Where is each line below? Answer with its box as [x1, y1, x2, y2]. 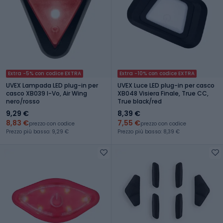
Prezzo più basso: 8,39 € [117, 127, 180, 135]
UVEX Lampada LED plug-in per [6, 81, 98, 90]
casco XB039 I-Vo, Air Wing [6, 89, 87, 98]
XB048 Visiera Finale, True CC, [117, 89, 209, 98]
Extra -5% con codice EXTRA [8, 69, 81, 77]
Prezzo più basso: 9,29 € [6, 127, 69, 135]
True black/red [117, 97, 162, 106]
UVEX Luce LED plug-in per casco [117, 81, 215, 90]
